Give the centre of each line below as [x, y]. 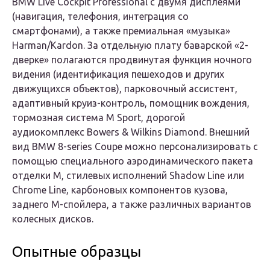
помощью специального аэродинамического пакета [133, 161]
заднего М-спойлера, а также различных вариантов [132, 205]
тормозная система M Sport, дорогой [99, 118]
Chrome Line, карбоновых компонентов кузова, [120, 190]
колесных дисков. [53, 219]
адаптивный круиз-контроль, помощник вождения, [131, 103]
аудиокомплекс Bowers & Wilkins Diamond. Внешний [131, 132]
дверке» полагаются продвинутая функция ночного [132, 60]
